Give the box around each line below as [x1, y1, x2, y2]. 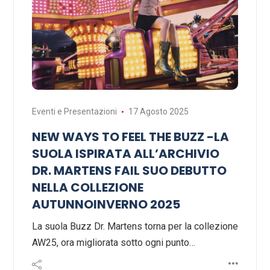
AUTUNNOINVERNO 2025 [32, 196, 180, 213]
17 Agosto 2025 [128, 107, 189, 117]
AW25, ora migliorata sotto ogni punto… [32, 237, 195, 249]
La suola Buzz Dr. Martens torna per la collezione [32, 221, 238, 233]
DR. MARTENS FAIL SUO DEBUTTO [32, 162, 227, 180]
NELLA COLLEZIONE [32, 179, 143, 196]
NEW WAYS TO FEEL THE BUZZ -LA [32, 128, 229, 146]
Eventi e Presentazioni [32, 107, 117, 117]
